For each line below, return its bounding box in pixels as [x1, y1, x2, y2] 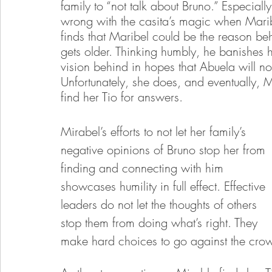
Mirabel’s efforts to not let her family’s [61, 123, 250, 140]
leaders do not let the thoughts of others [61, 196, 260, 212]
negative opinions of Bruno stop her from [61, 141, 269, 158]
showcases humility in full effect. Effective [61, 178, 269, 194]
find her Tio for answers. [61, 89, 183, 105]
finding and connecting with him [61, 160, 227, 176]
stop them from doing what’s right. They [61, 214, 261, 231]
